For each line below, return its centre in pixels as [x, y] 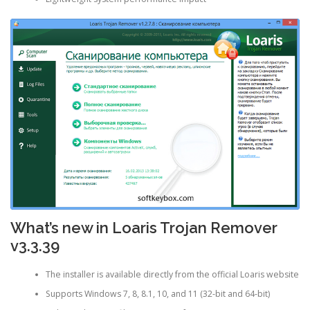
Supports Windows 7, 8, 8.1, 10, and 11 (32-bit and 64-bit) [157, 293]
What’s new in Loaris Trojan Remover [144, 228]
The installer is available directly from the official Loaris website [172, 274]
